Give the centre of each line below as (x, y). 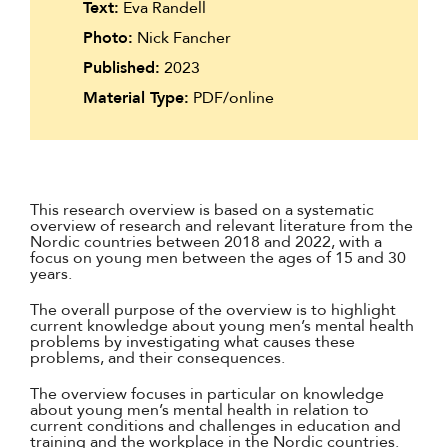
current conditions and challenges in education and (215, 426)
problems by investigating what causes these (192, 342)
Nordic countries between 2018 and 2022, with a (206, 242)
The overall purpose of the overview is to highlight (213, 310)
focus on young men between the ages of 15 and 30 (218, 258)
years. (51, 274)
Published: (122, 68)
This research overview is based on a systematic (202, 210)
